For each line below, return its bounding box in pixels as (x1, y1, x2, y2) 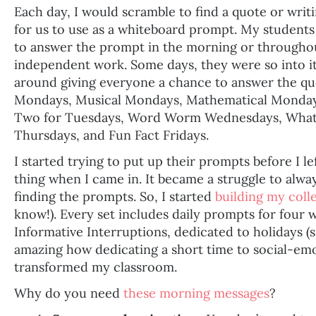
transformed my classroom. (14, 258, 177, 275)
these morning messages (123, 284, 269, 301)
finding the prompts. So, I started (14, 188, 215, 205)
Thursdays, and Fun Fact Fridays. (14, 126, 209, 143)
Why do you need (14, 284, 123, 301)
